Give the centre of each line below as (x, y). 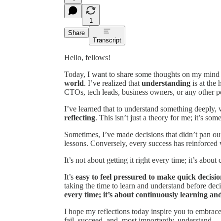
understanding (166, 83)
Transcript (107, 40)
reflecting (80, 117)
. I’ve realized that (113, 83)
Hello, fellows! (87, 57)
